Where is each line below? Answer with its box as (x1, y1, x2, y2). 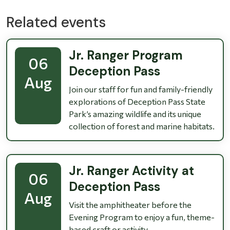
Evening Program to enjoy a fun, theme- (69, 212, 215, 222)
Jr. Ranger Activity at (69, 163, 194, 179)
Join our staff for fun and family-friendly (69, 84, 213, 94)
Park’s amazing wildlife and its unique (69, 109, 201, 119)
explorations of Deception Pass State (69, 97, 205, 107)
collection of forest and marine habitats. (69, 121, 215, 131)
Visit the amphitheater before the (69, 200, 191, 210)
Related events (6, 13, 106, 32)
